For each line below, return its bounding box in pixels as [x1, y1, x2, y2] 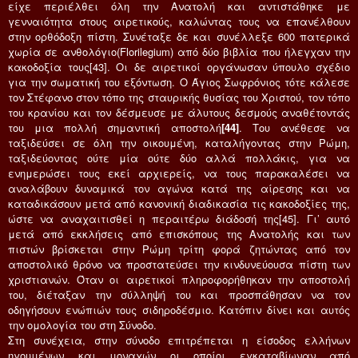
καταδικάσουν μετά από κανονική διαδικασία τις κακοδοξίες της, [8, 195, 350, 211]
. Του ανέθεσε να [238, 119, 351, 135]
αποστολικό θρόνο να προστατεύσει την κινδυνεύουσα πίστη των [8, 256, 350, 272]
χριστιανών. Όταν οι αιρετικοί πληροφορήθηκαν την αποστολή [8, 271, 350, 287]
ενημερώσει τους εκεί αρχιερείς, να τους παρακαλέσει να [8, 165, 350, 181]
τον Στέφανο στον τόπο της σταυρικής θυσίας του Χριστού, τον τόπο [8, 89, 350, 105]
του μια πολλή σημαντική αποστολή [8, 119, 221, 135]
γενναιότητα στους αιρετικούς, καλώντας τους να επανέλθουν [8, 13, 350, 29]
